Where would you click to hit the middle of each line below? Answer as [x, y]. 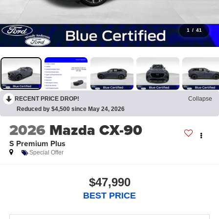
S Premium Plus [37, 144]
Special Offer [46, 153]
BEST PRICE [109, 195]
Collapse [200, 99]
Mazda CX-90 [96, 130]
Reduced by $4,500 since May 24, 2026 [71, 109]
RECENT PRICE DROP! [47, 99]
